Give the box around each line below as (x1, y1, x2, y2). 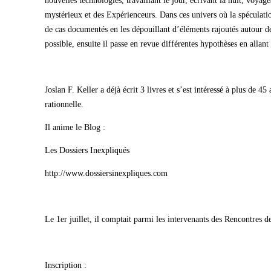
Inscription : (45, 261, 87, 270)
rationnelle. (45, 100, 83, 109)
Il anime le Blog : (45, 123, 105, 132)
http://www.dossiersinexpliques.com (45, 169, 168, 178)
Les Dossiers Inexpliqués (45, 146, 129, 155)
